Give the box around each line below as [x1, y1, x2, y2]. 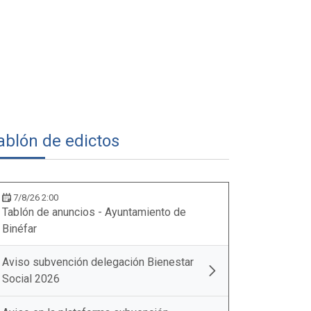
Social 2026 [2, 272, 60, 285]
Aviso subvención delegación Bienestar [2, 255, 194, 269]
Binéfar [2, 222, 37, 235]
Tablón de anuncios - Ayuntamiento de [2, 205, 186, 219]
